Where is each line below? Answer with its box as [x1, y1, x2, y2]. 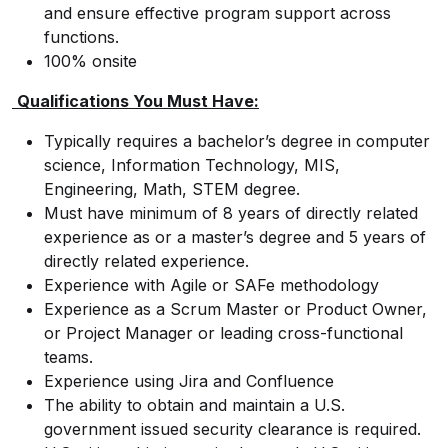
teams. [44, 347, 93, 367]
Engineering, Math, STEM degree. [44, 179, 300, 199]
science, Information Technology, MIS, [44, 155, 340, 175]
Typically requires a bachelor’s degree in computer [44, 131, 430, 151]
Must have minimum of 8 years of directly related [44, 203, 418, 223]
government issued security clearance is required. [44, 419, 421, 439]
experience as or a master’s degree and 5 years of [44, 227, 426, 247]
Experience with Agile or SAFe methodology [44, 275, 379, 295]
